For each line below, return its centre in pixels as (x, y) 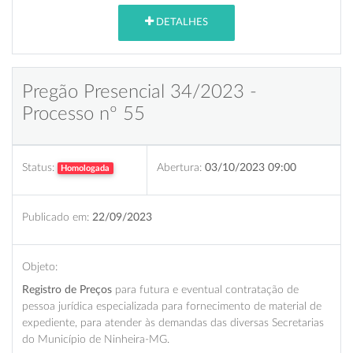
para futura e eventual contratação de (207, 289)
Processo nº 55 (84, 114)
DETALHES (181, 23)
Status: (38, 167)
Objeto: (40, 266)
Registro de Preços (69, 289)
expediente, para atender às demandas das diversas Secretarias (173, 322)
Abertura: (179, 167)
